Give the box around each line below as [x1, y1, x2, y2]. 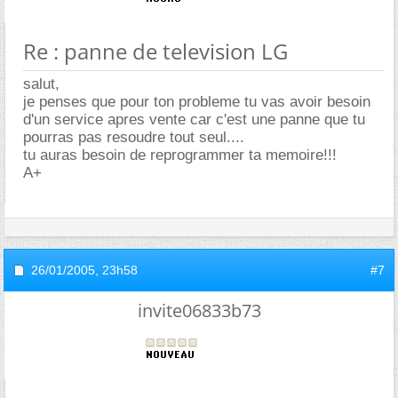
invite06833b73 [137, 298, 261, 322]
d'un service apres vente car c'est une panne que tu [23, 110, 365, 128]
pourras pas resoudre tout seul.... [23, 128, 244, 146]
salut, [23, 75, 60, 92]
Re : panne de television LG [23, 36, 288, 66]
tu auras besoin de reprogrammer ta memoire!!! [23, 146, 337, 163]
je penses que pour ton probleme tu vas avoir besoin [23, 92, 370, 110]
